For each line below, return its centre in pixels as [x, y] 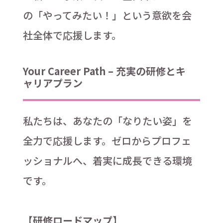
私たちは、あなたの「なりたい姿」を [107, 120]
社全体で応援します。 [72, 35]
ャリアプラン [53, 83]
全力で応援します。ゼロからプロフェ [107, 140]
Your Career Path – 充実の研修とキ [104, 71]
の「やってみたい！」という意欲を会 [107, 15]
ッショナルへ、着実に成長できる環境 [107, 160]
